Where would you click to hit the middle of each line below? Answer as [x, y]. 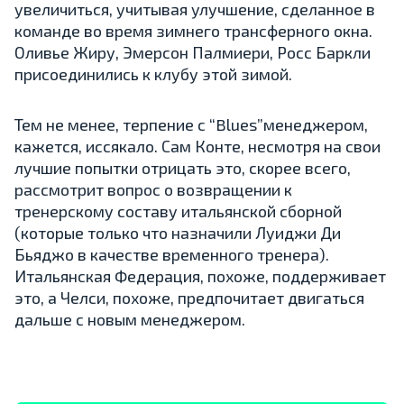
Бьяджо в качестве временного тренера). [172, 254]
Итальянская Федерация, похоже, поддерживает [200, 275]
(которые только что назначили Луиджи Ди [178, 232]
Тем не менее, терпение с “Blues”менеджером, [191, 124]
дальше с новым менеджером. [130, 319]
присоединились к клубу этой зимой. [153, 73]
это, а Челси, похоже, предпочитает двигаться [189, 297]
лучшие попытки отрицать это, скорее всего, [183, 167]
